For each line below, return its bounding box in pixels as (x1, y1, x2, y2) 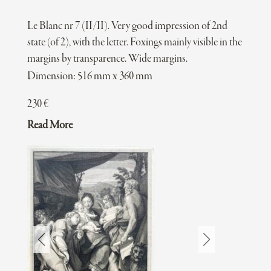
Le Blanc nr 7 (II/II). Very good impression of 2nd (27, 20, 227, 33)
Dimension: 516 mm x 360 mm (27, 70, 152, 83)
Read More (27, 119, 73, 132)
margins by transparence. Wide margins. (27, 53, 188, 66)
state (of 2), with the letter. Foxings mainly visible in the (27, 36, 242, 50)
